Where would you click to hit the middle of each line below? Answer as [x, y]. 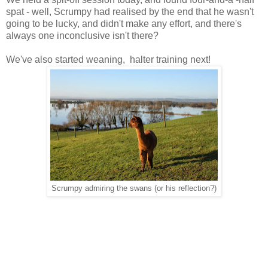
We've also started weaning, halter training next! [108, 59]
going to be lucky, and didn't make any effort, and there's [124, 23]
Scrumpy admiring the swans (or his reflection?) [134, 188]
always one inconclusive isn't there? [82, 35]
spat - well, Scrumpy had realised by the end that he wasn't [130, 11]
